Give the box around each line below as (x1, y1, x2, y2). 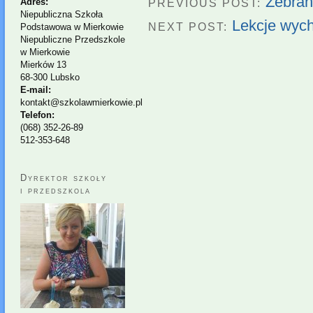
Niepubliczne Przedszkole (20, 34, 125, 45)
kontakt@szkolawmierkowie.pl (20, 96, 143, 108)
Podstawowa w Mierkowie (20, 21, 124, 32)
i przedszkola (20, 184, 91, 196)
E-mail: (20, 84, 51, 95)
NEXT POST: (148, 20, 232, 34)
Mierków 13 (20, 59, 66, 70)
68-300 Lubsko (20, 71, 80, 82)
